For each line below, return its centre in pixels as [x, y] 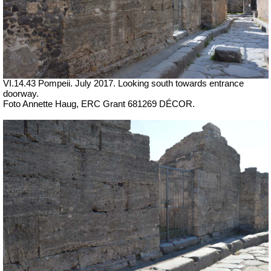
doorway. [21, 93]
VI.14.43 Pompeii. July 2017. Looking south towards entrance [123, 83]
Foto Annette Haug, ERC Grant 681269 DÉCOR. [99, 104]
